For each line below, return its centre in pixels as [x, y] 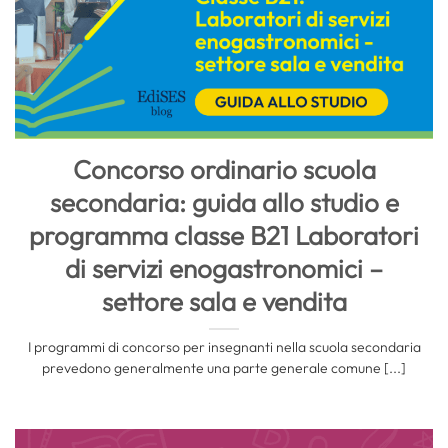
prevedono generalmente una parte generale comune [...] [224, 367]
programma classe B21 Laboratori [224, 236]
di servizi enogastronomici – [224, 269]
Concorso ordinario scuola [224, 170]
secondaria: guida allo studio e [224, 203]
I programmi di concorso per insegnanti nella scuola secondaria [224, 346]
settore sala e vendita [224, 302]
